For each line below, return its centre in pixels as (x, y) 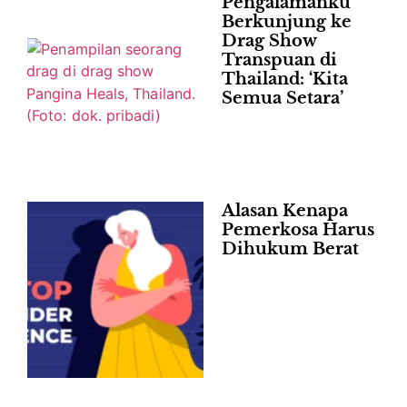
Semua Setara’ (283, 99)
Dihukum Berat (290, 249)
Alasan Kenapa (285, 211)
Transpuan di (279, 60)
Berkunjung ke (287, 22)
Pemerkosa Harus (298, 230)
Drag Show (269, 41)
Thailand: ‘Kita (285, 79)
